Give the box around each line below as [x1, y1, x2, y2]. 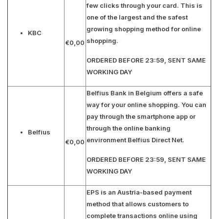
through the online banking [87, 124, 171, 132]
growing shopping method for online [87, 25, 201, 33]
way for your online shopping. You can [87, 101, 206, 109]
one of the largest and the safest [87, 13, 188, 21]
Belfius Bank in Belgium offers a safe [87, 89, 203, 97]
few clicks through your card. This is [87, 1, 202, 9]
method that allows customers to [87, 200, 189, 208]
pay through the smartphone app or [87, 112, 196, 120]
